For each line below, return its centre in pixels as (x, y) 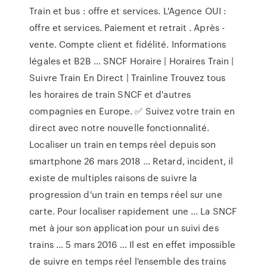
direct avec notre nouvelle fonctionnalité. (119, 128)
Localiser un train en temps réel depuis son (123, 144)
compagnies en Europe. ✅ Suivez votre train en (132, 111)
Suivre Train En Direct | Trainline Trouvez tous (127, 77)
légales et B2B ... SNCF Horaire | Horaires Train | (132, 61)
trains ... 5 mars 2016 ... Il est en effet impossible (133, 244)
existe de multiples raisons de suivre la (113, 178)
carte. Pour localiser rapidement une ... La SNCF (133, 211)
